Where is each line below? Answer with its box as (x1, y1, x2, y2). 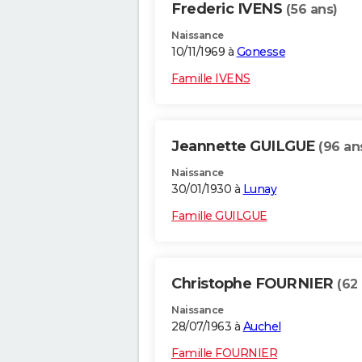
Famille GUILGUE (171, 208, 267, 224)
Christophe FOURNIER (171, 275, 337, 293)
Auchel (242, 319, 281, 335)
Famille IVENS (171, 71, 250, 86)
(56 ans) (285, 2, 338, 18)
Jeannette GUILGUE (171, 137, 318, 156)
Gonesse (236, 44, 285, 60)
